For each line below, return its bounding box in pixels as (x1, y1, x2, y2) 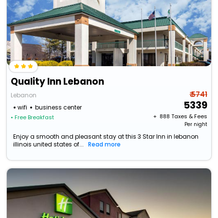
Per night (184, 121, 207, 128)
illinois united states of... (13, 140, 84, 149)
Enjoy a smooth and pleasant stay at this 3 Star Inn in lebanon (13, 132, 199, 141)
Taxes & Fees (171, 112, 207, 121)
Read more (88, 140, 121, 149)
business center (35, 103, 82, 112)
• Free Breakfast (11, 113, 54, 122)
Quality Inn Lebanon (11, 75, 105, 89)
